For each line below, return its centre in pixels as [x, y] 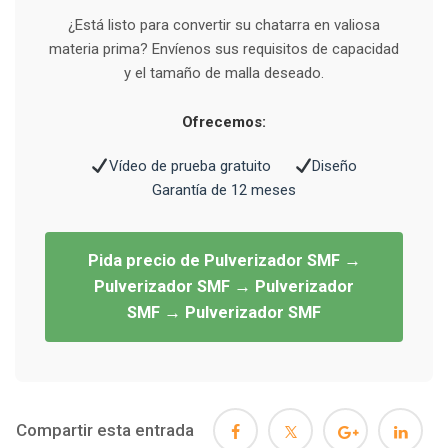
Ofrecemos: [224, 122]
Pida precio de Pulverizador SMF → [224, 261]
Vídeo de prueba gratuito [189, 166]
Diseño [334, 166]
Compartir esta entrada [105, 430]
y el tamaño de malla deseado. [224, 73]
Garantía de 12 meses [224, 190]
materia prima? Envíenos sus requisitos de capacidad [224, 49]
